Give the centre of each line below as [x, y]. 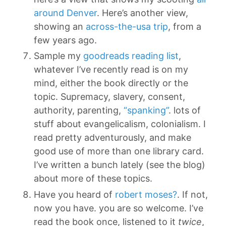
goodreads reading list [131, 56]
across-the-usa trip [127, 26]
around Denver [65, 13]
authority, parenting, [79, 110]
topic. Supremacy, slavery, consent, [109, 97]
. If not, [192, 194]
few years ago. [65, 40]
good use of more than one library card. [119, 151]
